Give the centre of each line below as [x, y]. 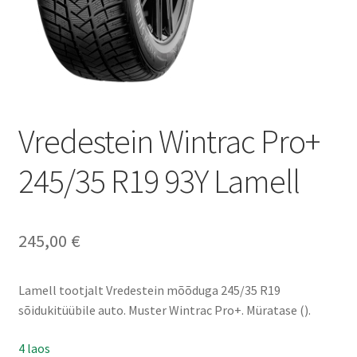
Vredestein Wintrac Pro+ [169, 141]
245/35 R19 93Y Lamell [159, 180]
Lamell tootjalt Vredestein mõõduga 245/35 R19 [149, 290]
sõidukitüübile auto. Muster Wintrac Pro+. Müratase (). [164, 310]
